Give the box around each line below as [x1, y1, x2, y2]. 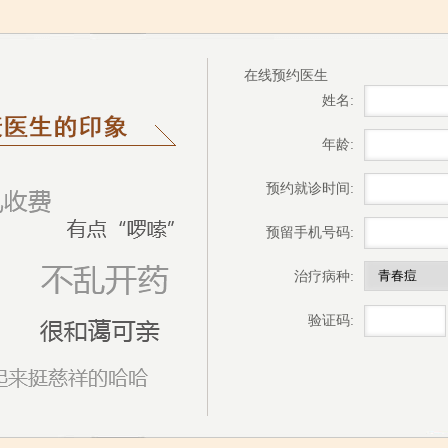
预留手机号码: [266, 225, 354, 240]
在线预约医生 [244, 68, 328, 83]
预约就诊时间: [266, 181, 354, 196]
